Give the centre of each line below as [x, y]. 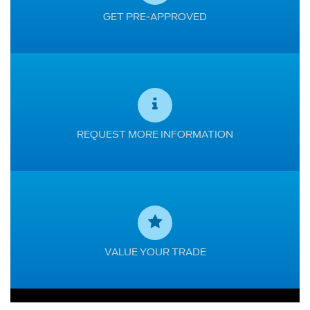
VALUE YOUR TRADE [155, 252]
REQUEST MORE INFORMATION [155, 134]
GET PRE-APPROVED [155, 16]
